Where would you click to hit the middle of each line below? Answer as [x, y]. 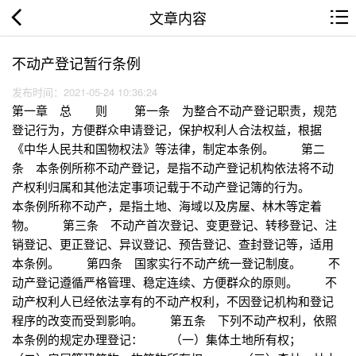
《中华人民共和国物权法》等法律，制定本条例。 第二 [168, 149]
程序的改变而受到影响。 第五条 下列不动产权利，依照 [174, 320]
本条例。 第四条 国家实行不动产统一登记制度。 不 [176, 263]
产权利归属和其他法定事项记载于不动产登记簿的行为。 [174, 187]
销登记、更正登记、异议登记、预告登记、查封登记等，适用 [173, 244]
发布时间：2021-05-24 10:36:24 [88, 92]
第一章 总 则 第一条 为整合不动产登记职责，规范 [174, 110]
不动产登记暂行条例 [76, 63]
